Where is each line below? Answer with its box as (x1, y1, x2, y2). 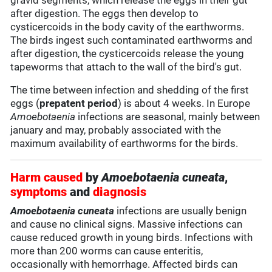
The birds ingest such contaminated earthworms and (10, 34, 253, 47)
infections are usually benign (114, 205, 247, 217)
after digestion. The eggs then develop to (10, 7, 199, 20)
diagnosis (93, 185, 147, 200)
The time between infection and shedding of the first (10, 84, 250, 97)
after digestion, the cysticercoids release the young (10, 47, 245, 60)
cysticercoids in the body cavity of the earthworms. (10, 21, 245, 33)
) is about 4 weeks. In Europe (118, 97, 251, 110)
